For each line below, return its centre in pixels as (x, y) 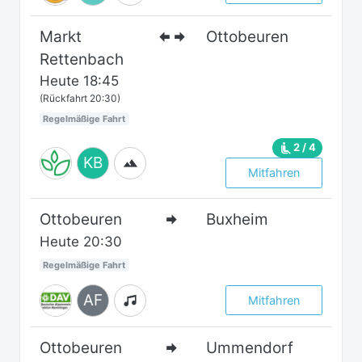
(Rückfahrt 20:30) (80, 98)
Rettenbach (82, 59)
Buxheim (238, 219)
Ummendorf (250, 347)
